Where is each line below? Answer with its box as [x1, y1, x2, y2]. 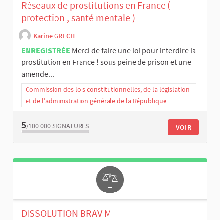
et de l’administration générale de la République [26, 96, 166, 105]
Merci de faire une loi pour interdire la [72, 45, 196, 55]
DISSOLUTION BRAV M [21, 206, 111, 219]
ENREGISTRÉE [21, 45, 70, 55]
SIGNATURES [52, 121, 89, 131]
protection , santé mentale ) [21, 11, 135, 24]
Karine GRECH [33, 31, 75, 41]
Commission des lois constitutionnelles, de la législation [26, 84, 190, 94]
